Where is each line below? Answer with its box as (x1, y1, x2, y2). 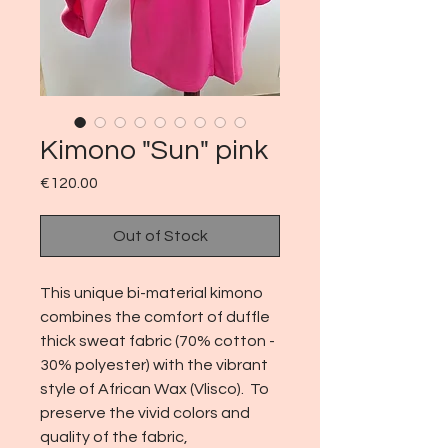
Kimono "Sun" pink (40, 136, 268, 166)
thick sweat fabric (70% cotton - (40, 333, 275, 350)
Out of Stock (112, 228, 208, 245)
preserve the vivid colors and (40, 405, 250, 422)
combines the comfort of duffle (40, 309, 270, 326)
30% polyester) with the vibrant (40, 357, 268, 374)
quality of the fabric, (40, 429, 188, 446)
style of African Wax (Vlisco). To (40, 381, 269, 398)
